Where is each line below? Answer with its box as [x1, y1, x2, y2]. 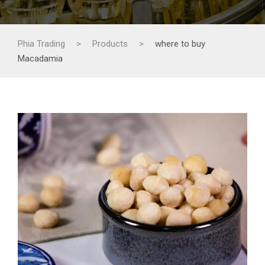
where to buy [155, 38, 205, 49]
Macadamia [18, 53, 63, 64]
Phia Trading [18, 38, 65, 49]
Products [92, 38, 128, 49]
